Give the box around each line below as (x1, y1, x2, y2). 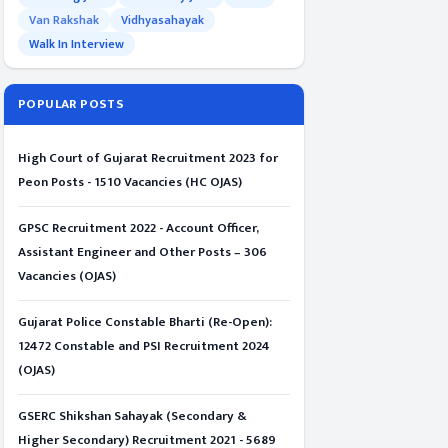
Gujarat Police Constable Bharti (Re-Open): (18, 311, 272, 333)
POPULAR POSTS (18, 93, 125, 115)
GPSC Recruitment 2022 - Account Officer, (18, 217, 259, 239)
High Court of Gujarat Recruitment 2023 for (18, 147, 278, 169)
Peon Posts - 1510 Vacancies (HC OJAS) (18, 171, 242, 193)
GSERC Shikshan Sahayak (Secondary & (18, 405, 247, 427)
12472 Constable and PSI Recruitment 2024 (18, 335, 270, 357)
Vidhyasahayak (121, 10, 204, 30)
